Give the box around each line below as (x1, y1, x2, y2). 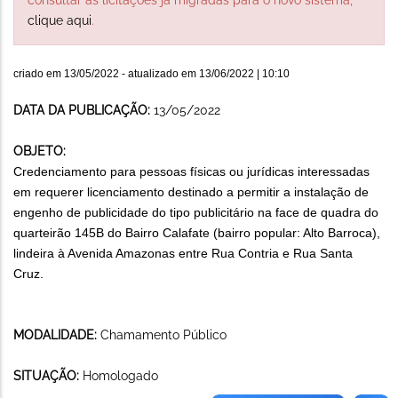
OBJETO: (13, 143, 66, 158)
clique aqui (28, 12, 92, 28)
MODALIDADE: (13, 327, 100, 342)
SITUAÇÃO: (13, 368, 83, 383)
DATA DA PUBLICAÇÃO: (13, 102, 154, 117)
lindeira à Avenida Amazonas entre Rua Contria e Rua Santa (13, 245, 353, 260)
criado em (13, 67, 64, 80)
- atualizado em (119, 67, 199, 80)
